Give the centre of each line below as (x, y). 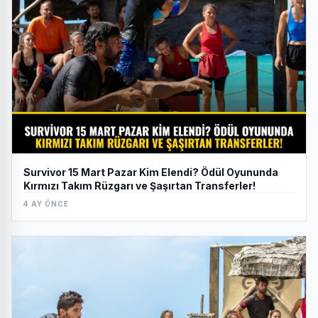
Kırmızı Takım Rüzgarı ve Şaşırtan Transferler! (139, 185)
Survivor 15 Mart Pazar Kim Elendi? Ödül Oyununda (151, 172)
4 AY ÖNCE (46, 203)
